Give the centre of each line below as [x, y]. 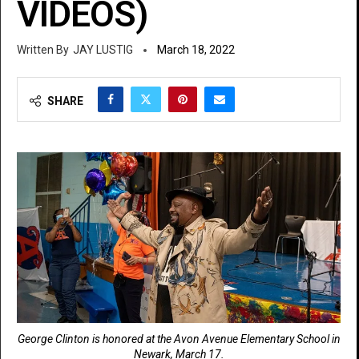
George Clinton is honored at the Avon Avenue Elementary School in [179, 339]
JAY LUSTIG [103, 49]
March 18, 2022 [196, 49]
